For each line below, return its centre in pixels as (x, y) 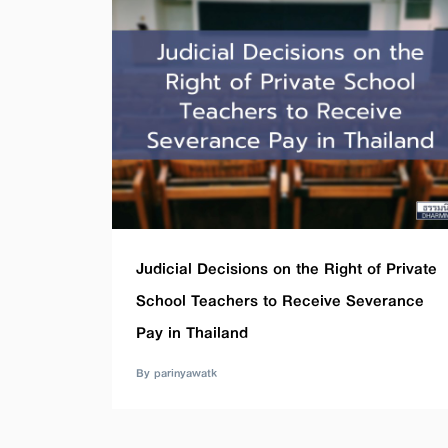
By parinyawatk (176, 372)
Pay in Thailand (192, 332)
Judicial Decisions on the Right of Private (286, 268)
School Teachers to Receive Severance (280, 300)
